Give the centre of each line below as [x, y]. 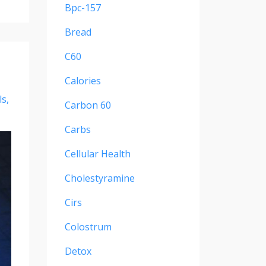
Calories [83, 81]
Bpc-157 [83, 8]
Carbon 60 [88, 105]
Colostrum [88, 227]
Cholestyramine [99, 178]
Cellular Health [97, 154]
